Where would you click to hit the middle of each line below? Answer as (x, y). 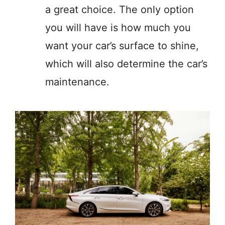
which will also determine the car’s (126, 64)
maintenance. (77, 82)
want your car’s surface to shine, (122, 46)
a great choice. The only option (120, 10)
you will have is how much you (118, 28)
